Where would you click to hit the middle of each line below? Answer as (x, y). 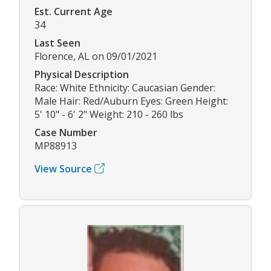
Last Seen (57, 43)
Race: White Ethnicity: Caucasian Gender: (125, 87)
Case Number (66, 132)
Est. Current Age (73, 11)
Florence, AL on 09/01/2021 (96, 56)
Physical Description (82, 74)
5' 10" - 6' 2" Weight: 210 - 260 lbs (109, 114)
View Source (63, 168)
